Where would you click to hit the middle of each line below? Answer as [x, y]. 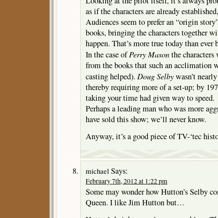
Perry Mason [149, 54]
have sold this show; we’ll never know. [146, 119]
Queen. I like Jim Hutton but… [135, 202]
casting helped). [111, 77]
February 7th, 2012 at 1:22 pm [127, 181]
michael [97, 171]
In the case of [107, 55]
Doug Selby [155, 76]
